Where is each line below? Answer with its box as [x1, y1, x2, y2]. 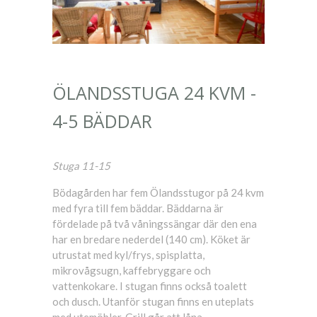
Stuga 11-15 [52, 158, 110, 172]
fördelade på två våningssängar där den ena [52, 217, 257, 230]
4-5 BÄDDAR [52, 108, 152, 133]
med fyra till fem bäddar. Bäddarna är [52, 201, 224, 214]
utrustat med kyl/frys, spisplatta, [52, 248, 204, 261]
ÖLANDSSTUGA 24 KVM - [52, 80, 256, 105]
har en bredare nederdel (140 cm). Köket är [52, 232, 250, 246]
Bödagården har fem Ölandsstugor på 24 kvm [52, 185, 264, 199]
